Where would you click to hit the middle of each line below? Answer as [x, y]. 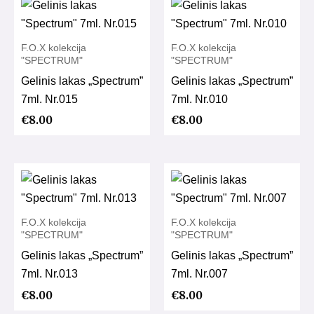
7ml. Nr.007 [199, 274]
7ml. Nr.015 [49, 98]
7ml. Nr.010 [199, 98]
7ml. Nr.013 [49, 274]
